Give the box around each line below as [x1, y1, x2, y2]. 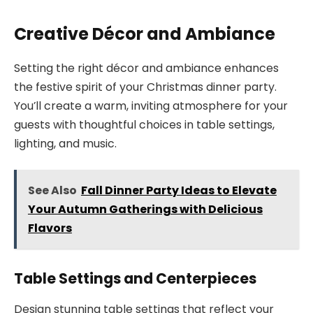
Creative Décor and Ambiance [14, 22, 275, 45]
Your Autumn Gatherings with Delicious [27, 201, 263, 218]
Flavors [27, 220, 72, 237]
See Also [27, 182, 77, 199]
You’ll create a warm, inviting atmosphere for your [14, 97, 288, 114]
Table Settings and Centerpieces [14, 268, 256, 289]
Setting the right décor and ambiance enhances [14, 59, 279, 76]
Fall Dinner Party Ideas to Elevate [80, 182, 277, 199]
